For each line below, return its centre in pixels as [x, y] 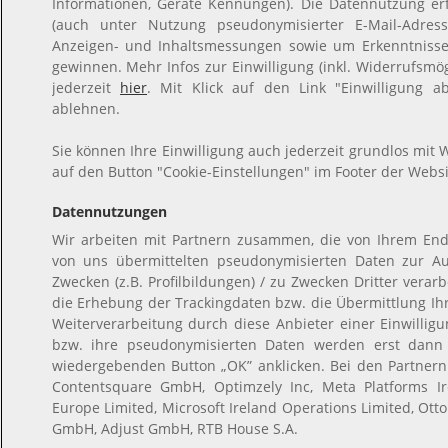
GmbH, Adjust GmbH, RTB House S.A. [174, 428]
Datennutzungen [109, 211]
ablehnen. [85, 108]
